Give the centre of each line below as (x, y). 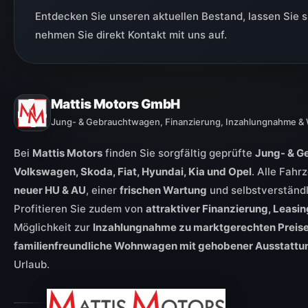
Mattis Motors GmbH (115, 104)
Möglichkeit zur (53, 228)
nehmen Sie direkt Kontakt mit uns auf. (131, 35)
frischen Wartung (163, 190)
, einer (103, 190)
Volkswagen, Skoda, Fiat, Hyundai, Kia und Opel (133, 172)
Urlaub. (32, 265)
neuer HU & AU (50, 190)
